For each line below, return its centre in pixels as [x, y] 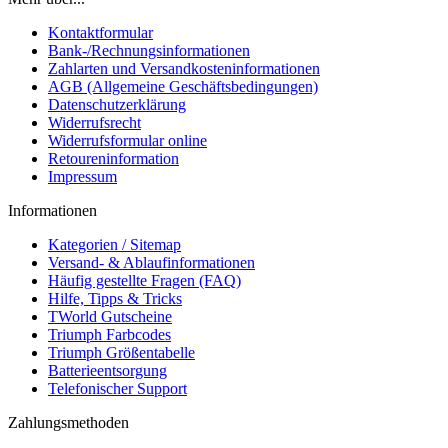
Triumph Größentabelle [121, 353]
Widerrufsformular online [127, 141]
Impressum [82, 177]
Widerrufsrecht [94, 123]
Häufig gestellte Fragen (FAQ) [144, 281]
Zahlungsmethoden [68, 423]
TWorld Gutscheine [110, 317]
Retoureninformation [113, 159]
